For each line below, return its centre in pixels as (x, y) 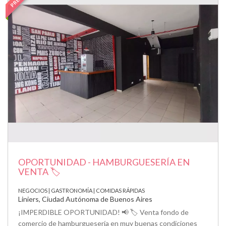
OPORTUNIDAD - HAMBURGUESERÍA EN (104, 162)
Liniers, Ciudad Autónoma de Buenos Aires (85, 199)
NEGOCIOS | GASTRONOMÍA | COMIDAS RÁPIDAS (81, 190)
